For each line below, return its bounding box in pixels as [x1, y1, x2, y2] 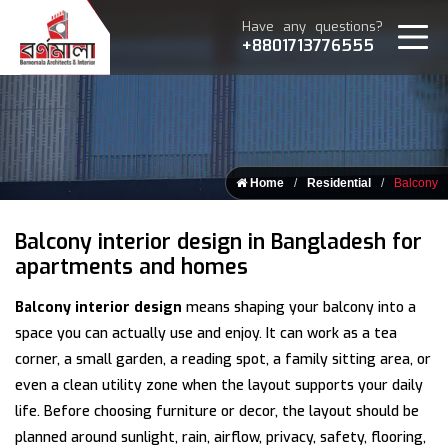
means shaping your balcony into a [182, 298, 416, 317]
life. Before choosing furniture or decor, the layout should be [15, 402, 419, 421]
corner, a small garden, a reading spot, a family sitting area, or [15, 350, 431, 369]
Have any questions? [242, 18, 383, 36]
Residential [307, 176, 371, 190]
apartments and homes [15, 253, 248, 281]
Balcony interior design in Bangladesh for [15, 228, 422, 256]
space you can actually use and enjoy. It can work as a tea [15, 324, 397, 343]
